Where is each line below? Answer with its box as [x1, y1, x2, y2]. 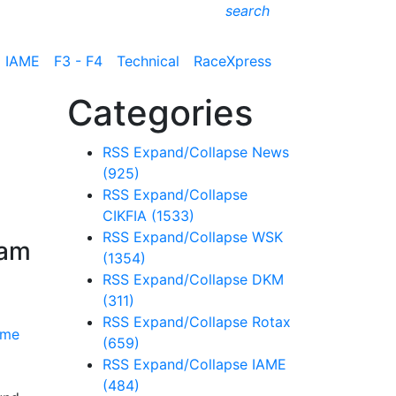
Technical [117, 51, 179, 70]
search [225, 2, 270, 19]
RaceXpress [194, 51, 271, 70]
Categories [67, 91, 253, 134]
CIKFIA [103, 207, 151, 225]
